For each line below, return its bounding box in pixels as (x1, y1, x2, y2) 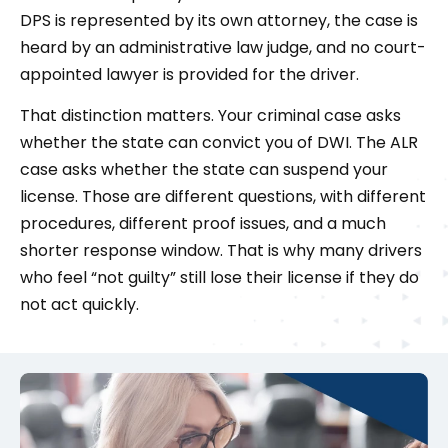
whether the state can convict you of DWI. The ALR (20, 131, 418, 155)
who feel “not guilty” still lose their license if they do (20, 266, 419, 290)
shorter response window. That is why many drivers (20, 239, 422, 263)
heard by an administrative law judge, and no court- (20, 36, 426, 60)
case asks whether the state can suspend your (20, 158, 388, 182)
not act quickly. (20, 293, 139, 317)
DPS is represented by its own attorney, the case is (20, 9, 418, 33)
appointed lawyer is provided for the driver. (20, 63, 363, 87)
